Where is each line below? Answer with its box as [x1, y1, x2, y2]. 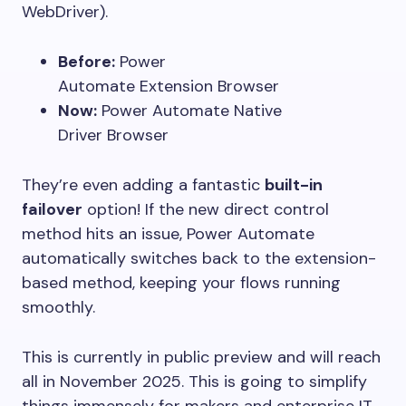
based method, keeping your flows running [22, 272, 341, 294]
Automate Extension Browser [58, 75, 279, 97]
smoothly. [22, 296, 95, 318]
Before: [58, 51, 115, 72]
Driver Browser [58, 124, 169, 146]
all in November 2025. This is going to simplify [22, 371, 367, 392]
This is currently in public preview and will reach [22, 346, 381, 368]
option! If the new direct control [82, 198, 329, 220]
